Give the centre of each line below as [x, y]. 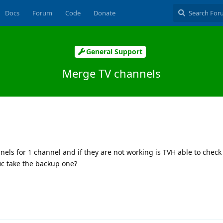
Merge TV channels [111, 73]
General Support [114, 52]
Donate [104, 13]
